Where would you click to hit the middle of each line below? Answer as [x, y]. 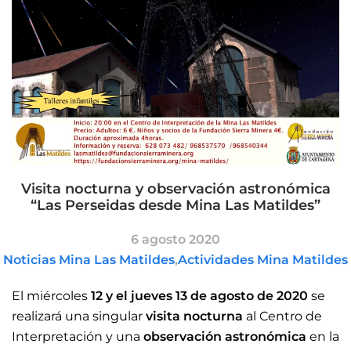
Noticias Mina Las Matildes [89, 260]
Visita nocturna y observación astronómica [175, 189]
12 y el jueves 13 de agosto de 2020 [198, 296]
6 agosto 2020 [175, 240]
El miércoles [50, 296]
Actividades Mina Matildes [263, 260]
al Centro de [282, 317]
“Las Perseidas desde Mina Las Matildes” [175, 206]
